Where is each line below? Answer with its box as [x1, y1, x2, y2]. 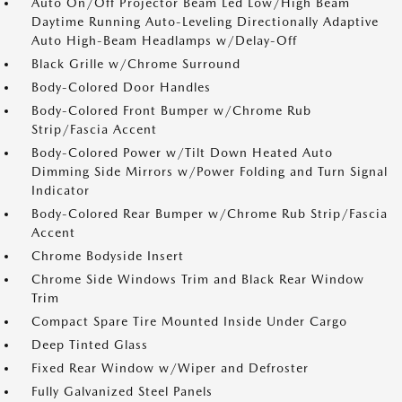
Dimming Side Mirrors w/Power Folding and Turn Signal [31, 164, 388, 179]
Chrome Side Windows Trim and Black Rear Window [31, 272, 364, 286]
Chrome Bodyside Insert [31, 249, 184, 263]
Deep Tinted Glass [31, 337, 148, 352]
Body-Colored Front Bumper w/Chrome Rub [31, 103, 311, 118]
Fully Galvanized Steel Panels [31, 384, 213, 398]
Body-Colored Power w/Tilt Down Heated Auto [31, 145, 333, 160]
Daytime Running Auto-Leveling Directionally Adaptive [31, 14, 379, 29]
